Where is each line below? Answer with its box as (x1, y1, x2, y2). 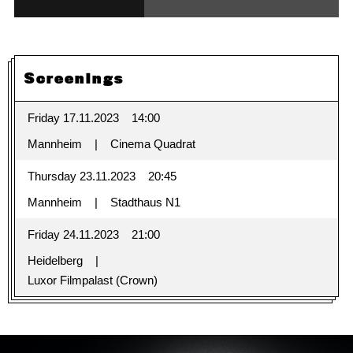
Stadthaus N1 (110, 195, 180, 210)
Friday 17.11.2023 (27, 111, 119, 125)
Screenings (24, 69, 124, 87)
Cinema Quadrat (110, 137, 195, 151)
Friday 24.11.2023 (27, 228, 119, 242)
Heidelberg (27, 254, 83, 268)
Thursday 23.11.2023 (27, 169, 136, 184)
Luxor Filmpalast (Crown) (27, 273, 158, 288)
